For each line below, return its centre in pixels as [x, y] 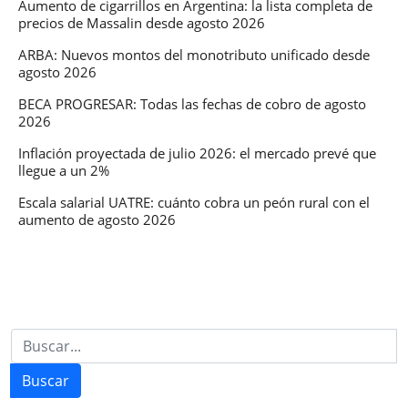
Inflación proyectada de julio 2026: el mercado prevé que [197, 153]
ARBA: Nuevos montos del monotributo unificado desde [194, 55]
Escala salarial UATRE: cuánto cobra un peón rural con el [194, 203]
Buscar [46, 381]
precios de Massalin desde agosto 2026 [142, 23]
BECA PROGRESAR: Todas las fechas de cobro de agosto [192, 104]
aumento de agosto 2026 [97, 220]
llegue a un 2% [64, 171]
